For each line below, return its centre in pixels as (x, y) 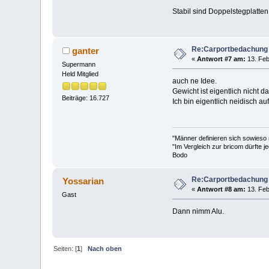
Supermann (79, 64)
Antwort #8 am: (222, 189)
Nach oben (105, 248)
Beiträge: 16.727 (86, 98)
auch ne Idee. (194, 81)
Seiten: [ (65, 248)
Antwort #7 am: (222, 59)
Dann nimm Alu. (198, 212)
